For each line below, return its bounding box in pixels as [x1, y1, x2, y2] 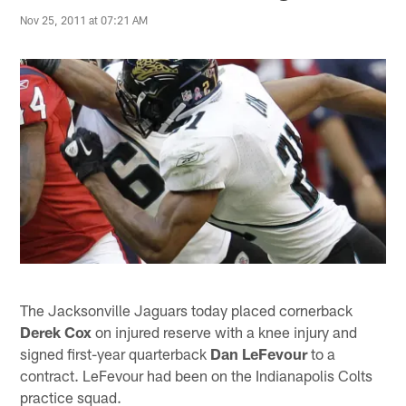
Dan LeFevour [210, 343, 308, 362]
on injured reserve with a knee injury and [92, 322, 358, 341]
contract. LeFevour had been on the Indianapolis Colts [20, 365, 373, 384]
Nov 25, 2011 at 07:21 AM [20, 14, 149, 27]
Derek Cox [20, 322, 92, 341]
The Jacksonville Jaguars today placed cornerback [20, 300, 353, 319]
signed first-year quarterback [20, 343, 211, 362]
